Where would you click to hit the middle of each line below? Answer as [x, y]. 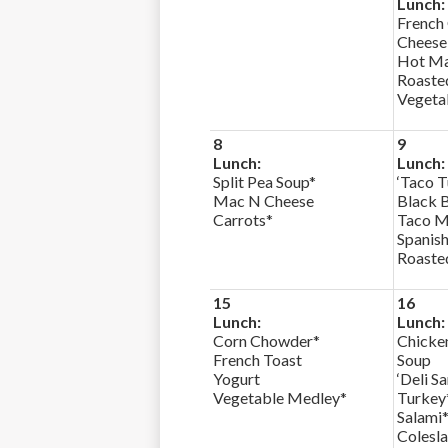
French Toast [257, 359]
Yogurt [236, 378]
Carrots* [243, 219]
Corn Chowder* [266, 340]
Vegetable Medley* [280, 397]
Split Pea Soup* [264, 181]
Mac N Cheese [263, 200]
